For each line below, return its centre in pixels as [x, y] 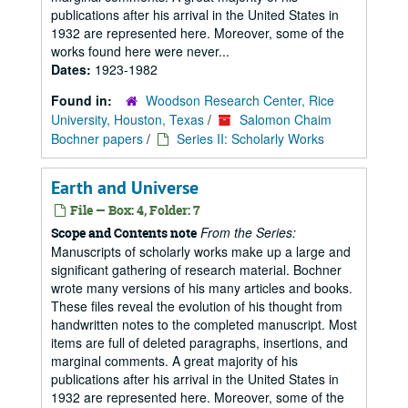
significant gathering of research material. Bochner [196, 270]
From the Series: [248, 232]
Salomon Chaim [286, 119]
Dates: [73, 69]
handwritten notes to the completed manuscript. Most [204, 324]
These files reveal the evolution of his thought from [197, 306]
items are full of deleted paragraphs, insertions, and [199, 342]
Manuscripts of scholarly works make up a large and [201, 251]
